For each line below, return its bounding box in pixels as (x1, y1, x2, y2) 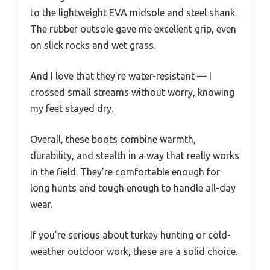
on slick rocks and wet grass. (30, 40, 155, 51)
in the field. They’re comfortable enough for (30, 166, 220, 178)
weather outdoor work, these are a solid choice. (30, 246, 237, 257)
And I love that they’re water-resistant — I (30, 71, 212, 82)
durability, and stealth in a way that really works (30, 150, 239, 162)
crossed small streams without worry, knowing (30, 87, 234, 98)
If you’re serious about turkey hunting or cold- (30, 230, 231, 241)
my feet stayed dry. (30, 103, 113, 115)
